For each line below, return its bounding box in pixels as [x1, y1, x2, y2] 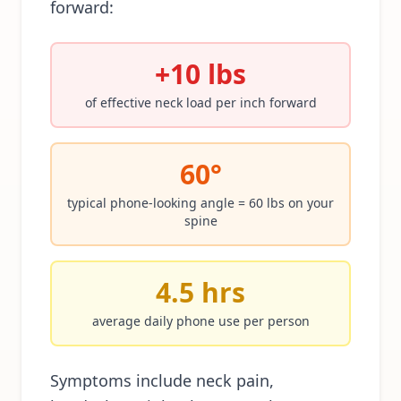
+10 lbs [155, 55, 246, 92]
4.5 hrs [156, 274, 245, 311]
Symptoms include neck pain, [50, 370, 274, 391]
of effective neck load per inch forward [84, 94, 317, 111]
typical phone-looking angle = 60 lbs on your [67, 194, 334, 211]
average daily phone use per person [91, 312, 310, 329]
